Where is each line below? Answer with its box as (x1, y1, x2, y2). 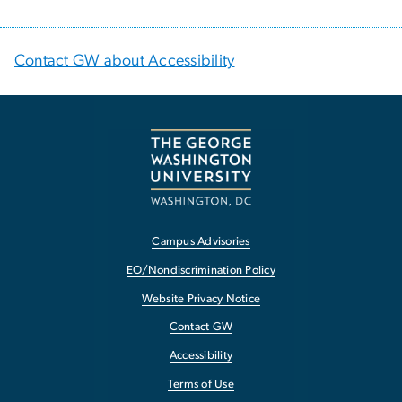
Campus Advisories (152, 236, 250, 249)
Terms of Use (168, 379, 234, 391)
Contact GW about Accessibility (14, 52, 235, 69)
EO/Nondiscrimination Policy (127, 264, 275, 276)
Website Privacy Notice (141, 293, 261, 305)
